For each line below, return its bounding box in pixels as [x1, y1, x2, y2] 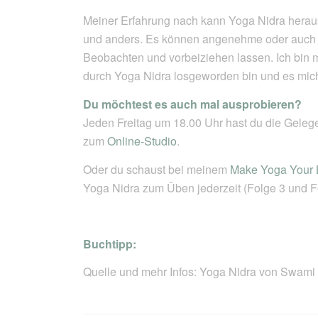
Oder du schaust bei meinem [83, 160, 231, 177]
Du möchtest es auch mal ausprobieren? [83, 95, 302, 112]
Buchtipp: [83, 235, 137, 252]
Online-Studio [107, 132, 177, 149]
